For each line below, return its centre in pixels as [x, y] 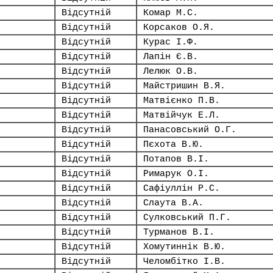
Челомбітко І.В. [184, 261]
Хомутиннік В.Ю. [184, 247]
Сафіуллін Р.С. [182, 188]
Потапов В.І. [176, 159]
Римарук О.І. [176, 174]
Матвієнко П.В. [182, 101]
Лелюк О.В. [171, 71]
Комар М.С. [171, 13]
